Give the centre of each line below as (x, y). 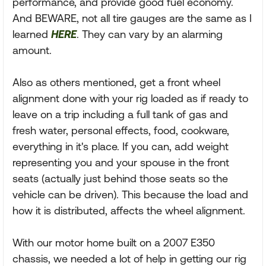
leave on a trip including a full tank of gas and (120, 114)
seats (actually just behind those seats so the (120, 178)
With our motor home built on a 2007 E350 (114, 243)
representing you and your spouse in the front (121, 162)
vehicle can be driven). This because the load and (130, 194)
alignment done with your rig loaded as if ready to (130, 98)
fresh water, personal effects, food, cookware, (121, 130)
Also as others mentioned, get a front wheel (116, 82)
